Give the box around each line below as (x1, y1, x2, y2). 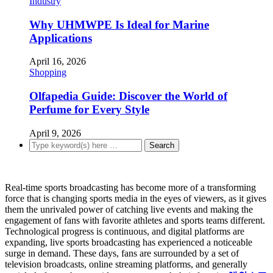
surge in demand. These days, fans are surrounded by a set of (5, 247, 239, 258)
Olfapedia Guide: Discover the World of (29, 90, 227, 103)
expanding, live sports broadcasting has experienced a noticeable (5, 236, 252, 247)
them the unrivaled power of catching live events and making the (5, 204, 253, 214)
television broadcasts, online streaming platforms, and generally (5, 258, 247, 269)
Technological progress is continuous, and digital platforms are (5, 225, 244, 236)
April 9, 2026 (29, 127, 81, 138)
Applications (29, 31, 92, 44)
